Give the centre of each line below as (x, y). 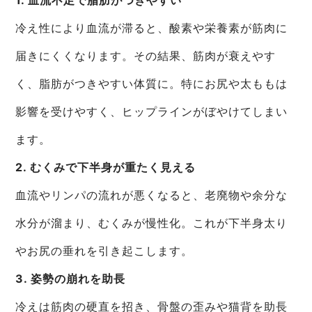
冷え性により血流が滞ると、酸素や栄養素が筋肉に (152, 28)
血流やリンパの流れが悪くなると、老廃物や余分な (152, 195)
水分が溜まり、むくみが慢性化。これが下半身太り (152, 223)
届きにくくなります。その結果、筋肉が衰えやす (146, 55)
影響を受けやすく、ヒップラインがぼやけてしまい (152, 111)
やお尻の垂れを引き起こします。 (104, 250)
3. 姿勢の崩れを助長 (71, 278)
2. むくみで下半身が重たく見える (106, 167)
